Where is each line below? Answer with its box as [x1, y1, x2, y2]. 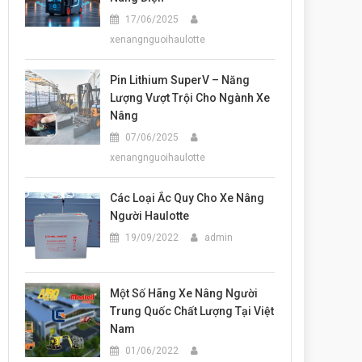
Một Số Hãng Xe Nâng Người [110, 286, 259, 300]
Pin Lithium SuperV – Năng [110, 74, 250, 86]
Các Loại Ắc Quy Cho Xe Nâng [110, 192, 265, 204]
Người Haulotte [110, 209, 190, 222]
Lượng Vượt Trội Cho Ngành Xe [110, 91, 271, 104]
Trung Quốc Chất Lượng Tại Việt [110, 304, 275, 318]
